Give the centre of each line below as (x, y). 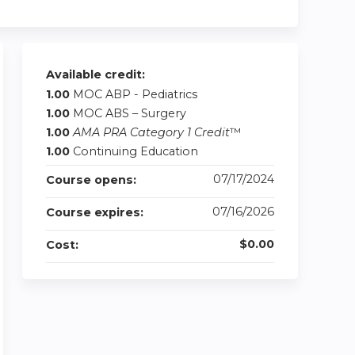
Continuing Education (136, 151)
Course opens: (93, 180)
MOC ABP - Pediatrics (135, 94)
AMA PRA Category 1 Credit (151, 132)
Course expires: (96, 212)
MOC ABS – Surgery (130, 113)
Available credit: (97, 74)
